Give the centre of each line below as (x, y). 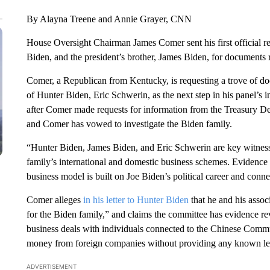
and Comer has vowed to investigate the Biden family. (129, 124)
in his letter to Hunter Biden (137, 200)
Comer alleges (55, 200)
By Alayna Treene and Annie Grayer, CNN (109, 19)
